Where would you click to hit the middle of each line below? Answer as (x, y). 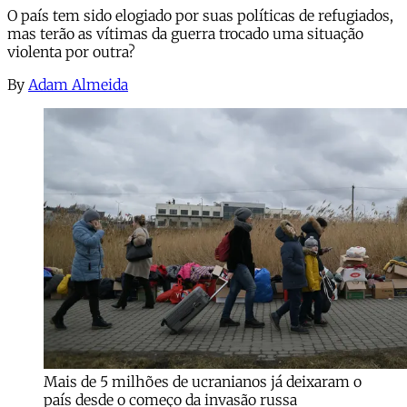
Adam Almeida (78, 84)
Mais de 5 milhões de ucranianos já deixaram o (203, 381)
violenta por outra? (71, 51)
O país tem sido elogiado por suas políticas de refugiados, (200, 15)
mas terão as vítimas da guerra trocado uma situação (185, 33)
